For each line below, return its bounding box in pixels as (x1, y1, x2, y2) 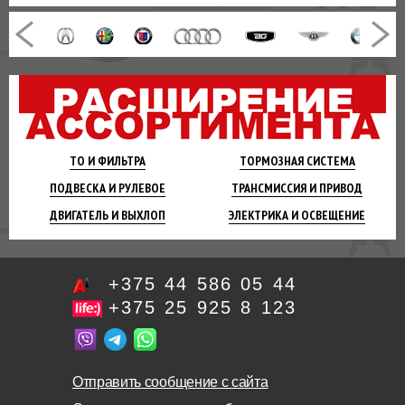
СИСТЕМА (303, 153, 355, 169)
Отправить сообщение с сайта (72, 374, 268, 390)
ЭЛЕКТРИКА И (229, 207, 299, 223)
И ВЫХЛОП (108, 207, 166, 223)
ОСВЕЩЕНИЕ (298, 207, 366, 223)
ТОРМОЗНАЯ (239, 153, 304, 169)
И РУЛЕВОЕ (106, 180, 166, 196)
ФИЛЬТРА (95, 153, 146, 169)
